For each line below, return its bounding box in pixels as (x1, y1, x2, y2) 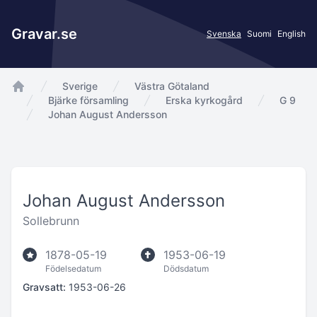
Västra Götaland (134, 80, 209, 92)
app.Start (11, 94, 61, 108)
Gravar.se (11, 25, 77, 42)
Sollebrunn (23, 214, 79, 228)
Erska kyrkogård (166, 94, 243, 106)
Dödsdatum (163, 263, 209, 274)
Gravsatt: (23, 281, 66, 293)
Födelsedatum (45, 263, 101, 274)
